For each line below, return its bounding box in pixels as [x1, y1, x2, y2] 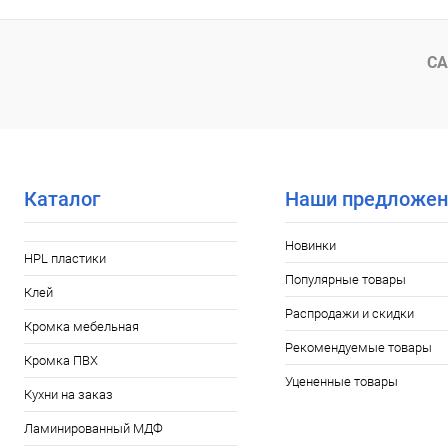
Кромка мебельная [24, 319, 139, 334]
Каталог [24, 187, 100, 211]
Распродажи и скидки [284, 306, 414, 321]
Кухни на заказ [24, 387, 113, 402]
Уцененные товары [284, 374, 398, 389]
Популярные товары [284, 272, 406, 287]
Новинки [284, 238, 336, 253]
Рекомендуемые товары [284, 340, 432, 355]
